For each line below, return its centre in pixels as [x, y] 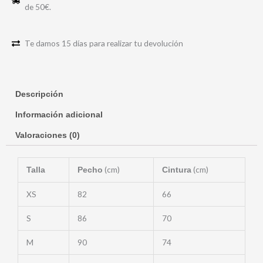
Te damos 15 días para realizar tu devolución [104, 43]
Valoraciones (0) [48, 135]
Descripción [40, 95]
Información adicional [59, 115]
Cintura [176, 170]
